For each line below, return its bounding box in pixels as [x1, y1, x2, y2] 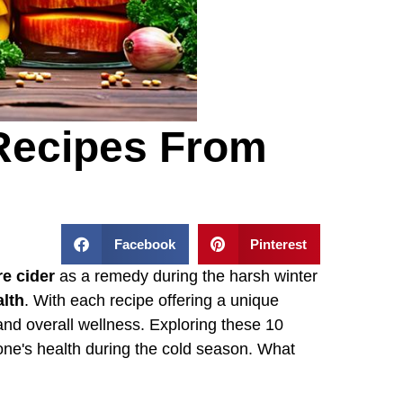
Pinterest [250, 236, 307, 252]
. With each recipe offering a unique [24, 291, 279, 309]
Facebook [113, 236, 175, 252]
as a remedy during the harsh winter [55, 266, 318, 285]
